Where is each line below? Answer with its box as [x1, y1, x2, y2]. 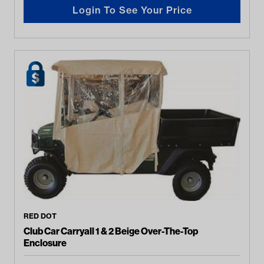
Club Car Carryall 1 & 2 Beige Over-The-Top [24, 225, 199, 237]
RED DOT [24, 212, 57, 220]
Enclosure [24, 237, 67, 249]
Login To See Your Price [72, 4, 192, 16]
